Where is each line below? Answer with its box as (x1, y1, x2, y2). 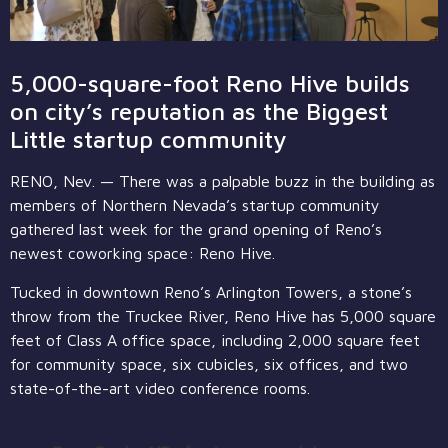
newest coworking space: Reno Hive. (10, 244, 275, 263)
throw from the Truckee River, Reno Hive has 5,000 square (10, 306, 436, 325)
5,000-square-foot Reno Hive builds (10, 69, 410, 98)
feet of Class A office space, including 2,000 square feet (10, 330, 420, 349)
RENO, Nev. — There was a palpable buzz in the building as (10, 172, 435, 191)
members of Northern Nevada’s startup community (10, 196, 380, 215)
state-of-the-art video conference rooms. (10, 378, 310, 397)
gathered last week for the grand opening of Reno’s (10, 220, 382, 239)
